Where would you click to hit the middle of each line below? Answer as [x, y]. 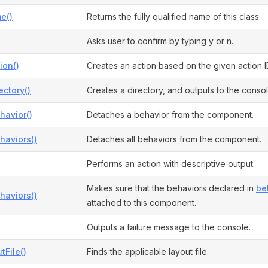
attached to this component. [141, 202]
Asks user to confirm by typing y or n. [160, 41]
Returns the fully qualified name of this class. [174, 16]
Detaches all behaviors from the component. [174, 139]
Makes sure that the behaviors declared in [171, 188]
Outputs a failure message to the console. [169, 227]
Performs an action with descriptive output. [171, 164]
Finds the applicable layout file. [148, 252]
